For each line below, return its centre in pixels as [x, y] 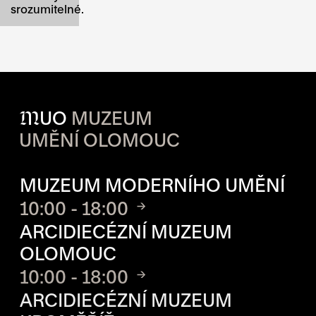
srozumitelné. [47, 8]
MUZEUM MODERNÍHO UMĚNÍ [153, 185]
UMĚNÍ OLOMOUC [100, 140]
